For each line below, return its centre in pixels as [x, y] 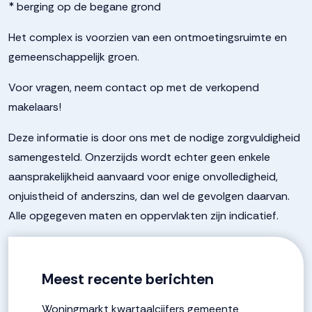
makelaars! [35, 107]
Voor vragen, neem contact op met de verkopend [134, 87]
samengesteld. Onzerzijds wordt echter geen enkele [139, 157]
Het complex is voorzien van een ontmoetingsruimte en [148, 37]
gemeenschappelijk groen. [74, 57]
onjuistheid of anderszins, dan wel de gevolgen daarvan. [149, 196]
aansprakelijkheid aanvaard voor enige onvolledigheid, [143, 177]
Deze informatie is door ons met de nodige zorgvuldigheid [154, 138]
